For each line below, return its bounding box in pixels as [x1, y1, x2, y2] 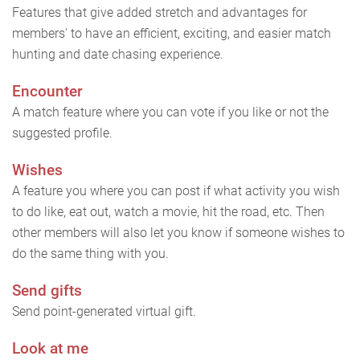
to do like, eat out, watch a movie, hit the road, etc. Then [12, 204, 325, 220]
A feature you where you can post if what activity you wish [12, 183, 340, 199]
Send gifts [12, 281, 82, 301]
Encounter [12, 82, 83, 101]
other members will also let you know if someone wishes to [12, 225, 345, 241]
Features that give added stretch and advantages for [12, 5, 307, 21]
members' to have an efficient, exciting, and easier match [12, 26, 331, 42]
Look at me [12, 339, 88, 358]
